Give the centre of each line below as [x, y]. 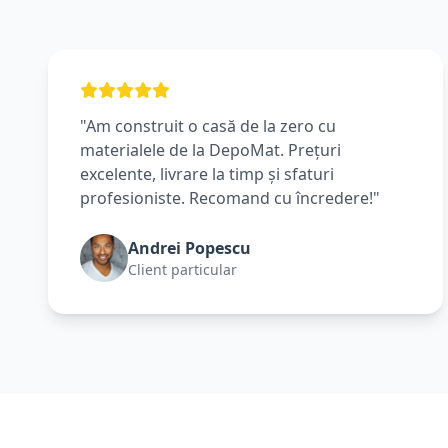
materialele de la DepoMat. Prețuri [210, 150]
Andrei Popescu [189, 248]
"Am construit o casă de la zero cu [208, 126]
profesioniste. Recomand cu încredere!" [230, 198]
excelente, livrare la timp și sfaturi [207, 174]
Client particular [182, 269]
